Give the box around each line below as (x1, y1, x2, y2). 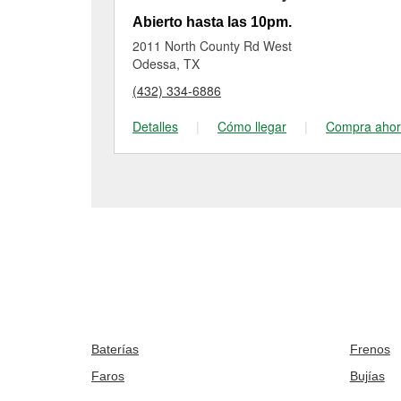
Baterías (91, 342, 139, 356)
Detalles (132, 117, 178, 135)
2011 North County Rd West (132, 37, 292, 55)
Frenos (349, 342, 390, 356)
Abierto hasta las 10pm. (132, 14, 292, 30)
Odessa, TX (132, 55, 200, 73)
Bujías (349, 369, 385, 383)
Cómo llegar (218, 117, 286, 135)
